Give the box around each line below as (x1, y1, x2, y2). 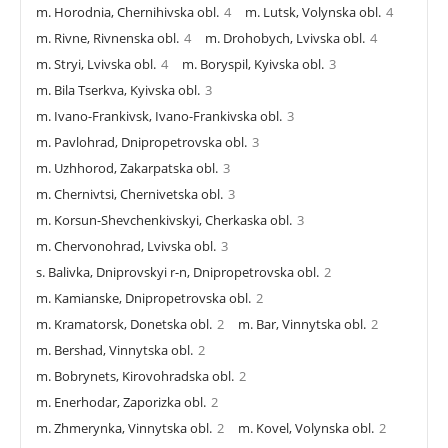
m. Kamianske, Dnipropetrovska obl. (36, 288, 251, 307)
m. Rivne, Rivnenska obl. (36, 28, 179, 47)
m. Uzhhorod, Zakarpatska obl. (36, 158, 218, 177)
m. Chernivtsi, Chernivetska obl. (36, 184, 223, 203)
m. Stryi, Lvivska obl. (36, 54, 156, 73)
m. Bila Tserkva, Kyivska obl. (36, 80, 200, 99)
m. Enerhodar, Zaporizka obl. (36, 392, 206, 411)
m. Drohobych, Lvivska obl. (205, 28, 365, 47)
